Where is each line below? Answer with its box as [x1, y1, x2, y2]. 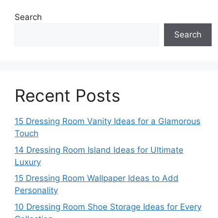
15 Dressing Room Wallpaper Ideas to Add [15, 173, 179, 183]
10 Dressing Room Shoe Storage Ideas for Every [15, 201, 201, 212]
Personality [15, 185, 58, 196]
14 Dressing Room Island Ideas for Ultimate [15, 145, 183, 155]
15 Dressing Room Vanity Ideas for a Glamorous [15, 116, 200, 127]
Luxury [15, 157, 41, 167]
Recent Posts [15, 85, 120, 106]
